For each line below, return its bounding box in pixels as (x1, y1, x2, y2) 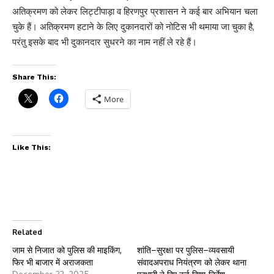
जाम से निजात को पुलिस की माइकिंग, (12, 244, 122, 255)
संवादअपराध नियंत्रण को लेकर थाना (137, 256, 246, 267)
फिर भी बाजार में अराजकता (12, 256, 93, 267)
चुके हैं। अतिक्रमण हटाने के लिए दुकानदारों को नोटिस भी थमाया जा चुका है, (12, 20, 254, 32)
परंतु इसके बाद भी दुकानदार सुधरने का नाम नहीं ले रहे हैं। (12, 35, 197, 48)
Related (12, 227, 42, 237)
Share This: (12, 72, 56, 81)
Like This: (12, 143, 51, 152)
